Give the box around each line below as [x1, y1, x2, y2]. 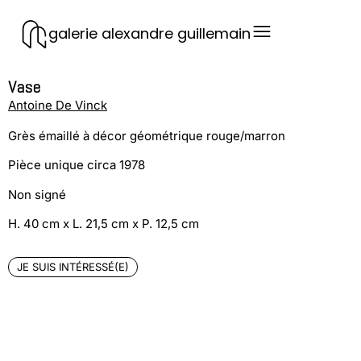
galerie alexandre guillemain [48, 23, 251, 44]
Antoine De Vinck [8, 98, 107, 113]
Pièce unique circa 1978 [8, 157, 145, 173]
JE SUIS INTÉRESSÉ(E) [17, 259, 129, 273]
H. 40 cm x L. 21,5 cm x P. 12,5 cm [8, 216, 199, 232]
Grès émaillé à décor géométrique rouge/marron [8, 128, 285, 143]
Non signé [8, 186, 66, 202]
